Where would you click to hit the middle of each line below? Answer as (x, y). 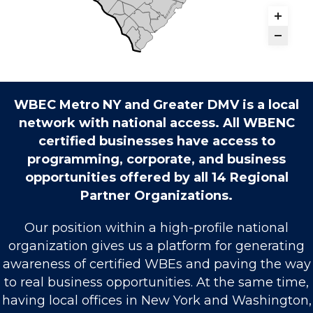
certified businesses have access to (156, 141)
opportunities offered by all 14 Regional (156, 178)
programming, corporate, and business (156, 160)
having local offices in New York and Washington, (156, 301)
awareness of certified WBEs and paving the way (156, 264)
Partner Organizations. (156, 196)
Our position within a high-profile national (156, 228)
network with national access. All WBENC (156, 123)
